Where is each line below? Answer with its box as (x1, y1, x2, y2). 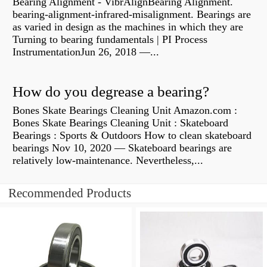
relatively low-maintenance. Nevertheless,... (13, 154, 203, 167)
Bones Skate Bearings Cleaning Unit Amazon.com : (13, 104, 237, 117)
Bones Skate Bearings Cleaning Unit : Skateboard (13, 117, 228, 129)
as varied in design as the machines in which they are (13, 21, 246, 33)
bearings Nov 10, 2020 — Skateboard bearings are (13, 142, 232, 154)
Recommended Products (8, 186, 131, 201)
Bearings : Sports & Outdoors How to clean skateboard (13, 129, 252, 142)
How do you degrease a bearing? (13, 83, 209, 100)
